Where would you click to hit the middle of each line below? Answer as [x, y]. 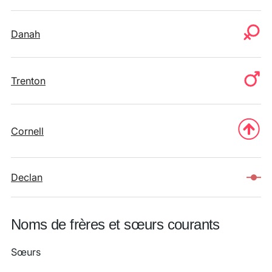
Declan [27, 177]
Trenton [28, 81]
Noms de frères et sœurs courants [115, 224]
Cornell [27, 131]
